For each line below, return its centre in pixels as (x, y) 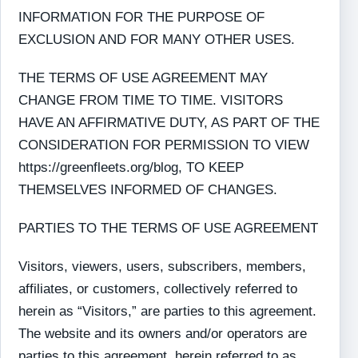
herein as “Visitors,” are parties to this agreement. (168, 311)
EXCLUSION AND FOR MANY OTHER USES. (157, 40)
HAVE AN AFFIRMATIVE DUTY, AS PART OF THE (169, 123)
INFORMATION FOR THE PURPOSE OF (142, 17)
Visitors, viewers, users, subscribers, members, (163, 267)
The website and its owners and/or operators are (163, 334)
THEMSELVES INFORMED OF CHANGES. (148, 190)
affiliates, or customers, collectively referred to (158, 289)
